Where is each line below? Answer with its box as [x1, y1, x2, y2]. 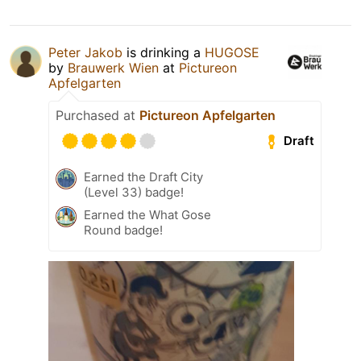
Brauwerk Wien [68, 59, 159, 76]
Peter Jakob [48, 44, 122, 60]
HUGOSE [205, 44, 259, 60]
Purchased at [56, 106, 139, 123]
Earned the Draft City [84, 168, 203, 185]
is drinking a [122, 44, 205, 60]
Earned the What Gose [84, 206, 211, 222]
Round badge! [84, 222, 163, 238]
